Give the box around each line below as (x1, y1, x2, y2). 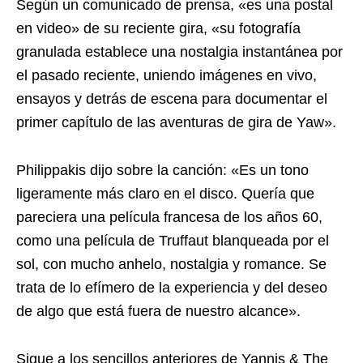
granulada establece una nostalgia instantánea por (16, 43, 343, 60)
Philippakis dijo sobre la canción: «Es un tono (16, 161, 309, 178)
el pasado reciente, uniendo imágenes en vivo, (16, 66, 317, 83)
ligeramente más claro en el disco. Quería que (16, 185, 314, 202)
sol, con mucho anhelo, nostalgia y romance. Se (16, 255, 327, 272)
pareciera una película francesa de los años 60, (16, 208, 322, 225)
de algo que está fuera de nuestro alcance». (16, 302, 301, 319)
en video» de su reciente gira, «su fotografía (16, 19, 301, 36)
